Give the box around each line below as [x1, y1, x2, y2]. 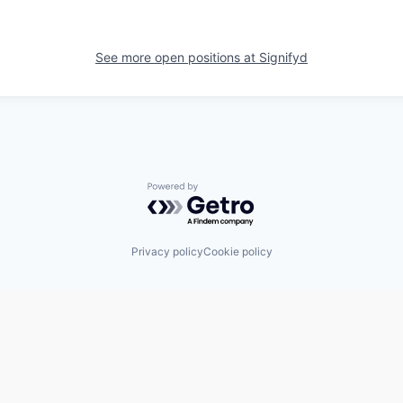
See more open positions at [95, 49, 259, 65]
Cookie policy [202, 244, 273, 258]
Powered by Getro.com [147, 182, 305, 200]
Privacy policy [130, 244, 203, 258]
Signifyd [259, 49, 308, 65]
